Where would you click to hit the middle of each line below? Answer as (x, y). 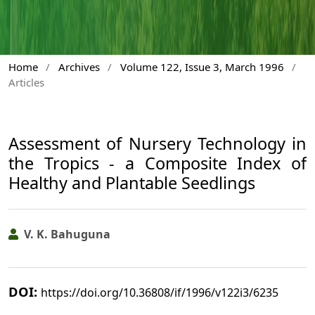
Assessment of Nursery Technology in (157, 144)
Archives (79, 66)
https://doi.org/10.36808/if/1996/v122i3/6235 (160, 293)
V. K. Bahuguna (66, 234)
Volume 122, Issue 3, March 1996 (202, 66)
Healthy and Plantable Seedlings (132, 183)
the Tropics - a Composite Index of (157, 163)
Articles (26, 82)
